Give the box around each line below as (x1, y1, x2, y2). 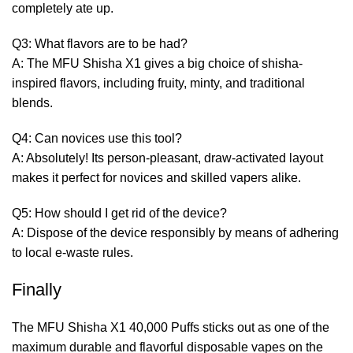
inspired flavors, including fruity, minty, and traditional (12, 76, 305, 90)
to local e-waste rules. (12, 245, 133, 259)
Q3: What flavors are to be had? (12, 36, 188, 50)
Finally (12, 279, 61, 299)
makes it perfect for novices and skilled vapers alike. (12, 170, 301, 184)
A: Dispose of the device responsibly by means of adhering (12, 225, 339, 240)
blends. (12, 95, 53, 110)
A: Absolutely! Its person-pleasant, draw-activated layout (12, 150, 323, 165)
